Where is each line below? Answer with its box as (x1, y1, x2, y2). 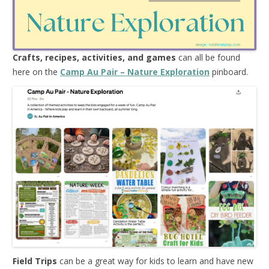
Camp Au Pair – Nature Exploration (60, 65, 210, 77)
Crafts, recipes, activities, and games (13, 51, 176, 63)
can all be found (176, 51, 240, 63)
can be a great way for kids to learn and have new (57, 255, 253, 267)
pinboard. (210, 65, 248, 77)
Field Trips (13, 255, 57, 267)
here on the (13, 65, 60, 77)
